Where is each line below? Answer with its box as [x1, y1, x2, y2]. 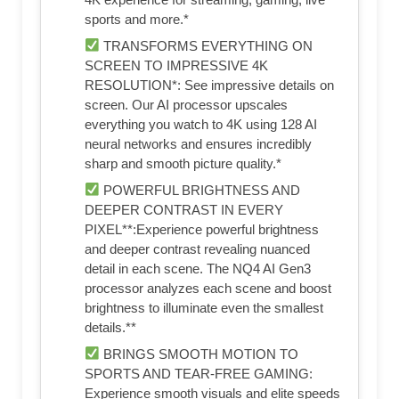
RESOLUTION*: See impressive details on [85, 77, 334, 93]
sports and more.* [85, 11, 189, 27]
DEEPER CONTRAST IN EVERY [85, 201, 283, 217]
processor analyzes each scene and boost [85, 280, 331, 296]
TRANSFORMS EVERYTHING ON [100, 37, 313, 53]
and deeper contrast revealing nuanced [85, 240, 310, 256]
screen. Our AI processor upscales [85, 96, 288, 112]
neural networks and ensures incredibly [85, 135, 312, 151]
